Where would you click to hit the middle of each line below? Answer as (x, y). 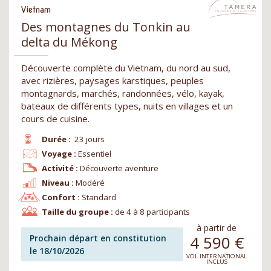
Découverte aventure (119, 168)
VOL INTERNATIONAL (217, 256)
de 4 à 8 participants (153, 211)
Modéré (90, 182)
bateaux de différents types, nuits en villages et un (127, 106)
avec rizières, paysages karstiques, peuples (113, 80)
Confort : (60, 197)
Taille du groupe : (77, 211)
